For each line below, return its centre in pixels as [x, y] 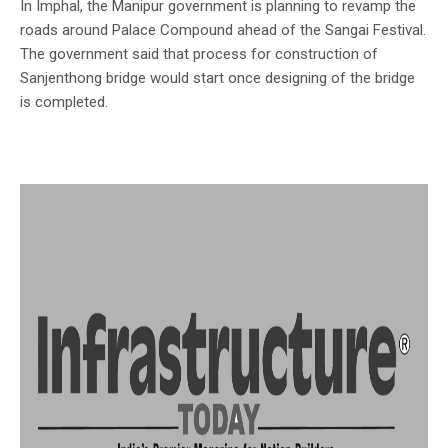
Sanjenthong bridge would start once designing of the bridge [217, 77]
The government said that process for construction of [199, 53]
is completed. [64, 101]
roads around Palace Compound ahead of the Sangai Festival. [223, 29]
